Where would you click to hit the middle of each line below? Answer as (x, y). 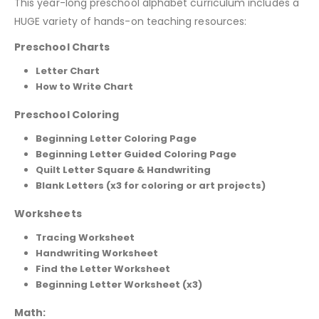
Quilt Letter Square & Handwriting (123, 170)
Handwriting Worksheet (96, 253)
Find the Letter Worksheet (103, 268)
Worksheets (48, 213)
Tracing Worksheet (85, 237)
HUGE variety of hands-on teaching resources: (131, 22)
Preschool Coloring (67, 115)
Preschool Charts (62, 47)
